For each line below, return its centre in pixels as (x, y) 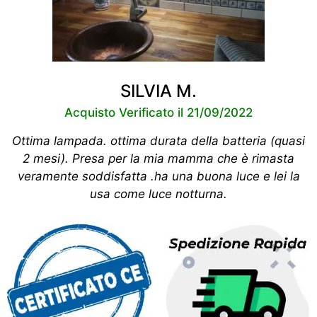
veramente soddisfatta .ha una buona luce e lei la (158, 177)
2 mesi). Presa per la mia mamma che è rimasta (158, 159)
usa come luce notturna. (158, 194)
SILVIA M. (158, 91)
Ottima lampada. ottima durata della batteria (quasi (158, 141)
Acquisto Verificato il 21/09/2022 (158, 113)
